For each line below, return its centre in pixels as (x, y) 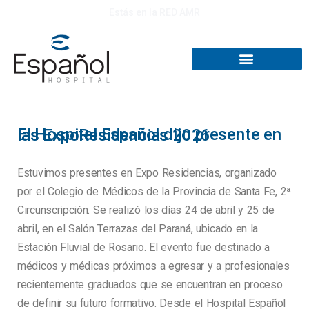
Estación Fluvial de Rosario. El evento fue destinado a (143, 248)
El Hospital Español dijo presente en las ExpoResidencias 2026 (114, 136)
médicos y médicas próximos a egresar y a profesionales (153, 266)
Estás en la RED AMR (154, 12)
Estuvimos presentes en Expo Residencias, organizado (147, 173)
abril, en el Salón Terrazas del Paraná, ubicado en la (138, 229)
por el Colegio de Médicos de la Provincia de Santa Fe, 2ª (154, 192)
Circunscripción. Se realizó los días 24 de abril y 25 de (146, 210)
